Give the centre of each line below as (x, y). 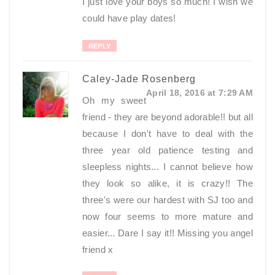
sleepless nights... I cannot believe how (168, 167)
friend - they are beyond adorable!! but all (168, 117)
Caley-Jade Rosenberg (139, 79)
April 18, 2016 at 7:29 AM (199, 93)
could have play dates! (129, 18)
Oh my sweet (114, 100)
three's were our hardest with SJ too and (168, 200)
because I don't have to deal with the (168, 134)
